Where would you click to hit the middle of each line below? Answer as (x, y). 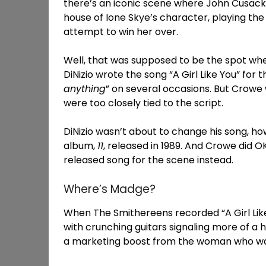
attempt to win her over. (121, 31)
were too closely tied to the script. (143, 103)
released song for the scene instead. (148, 160)
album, (80, 145)
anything (85, 88)
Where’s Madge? (110, 189)
